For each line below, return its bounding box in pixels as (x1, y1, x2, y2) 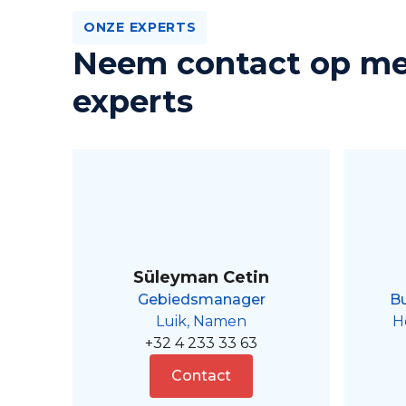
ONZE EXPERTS (83, 19, 197, 35)
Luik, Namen (156, 313, 246, 330)
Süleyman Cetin (133, 267, 269, 287)
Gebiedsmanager (137, 291, 266, 308)
